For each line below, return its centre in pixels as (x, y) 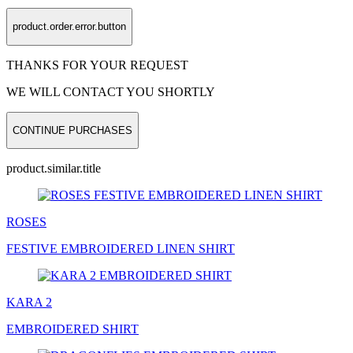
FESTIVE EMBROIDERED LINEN (102, 249)
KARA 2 (29, 303)
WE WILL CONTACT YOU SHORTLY (111, 91)
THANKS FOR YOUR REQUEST (97, 65)
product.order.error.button (69, 27)
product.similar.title (54, 169)
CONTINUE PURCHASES (72, 130)
